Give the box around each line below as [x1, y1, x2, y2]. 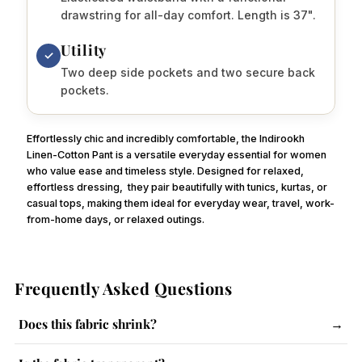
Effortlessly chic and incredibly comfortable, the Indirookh [27, 132, 305, 145]
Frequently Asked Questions [15, 276, 233, 299]
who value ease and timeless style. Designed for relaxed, [27, 164, 305, 177]
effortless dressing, [27, 180, 124, 193]
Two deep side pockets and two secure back [61, 65, 316, 79]
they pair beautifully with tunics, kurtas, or [128, 180, 328, 193]
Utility [61, 40, 107, 60]
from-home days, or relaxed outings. [27, 213, 205, 225]
